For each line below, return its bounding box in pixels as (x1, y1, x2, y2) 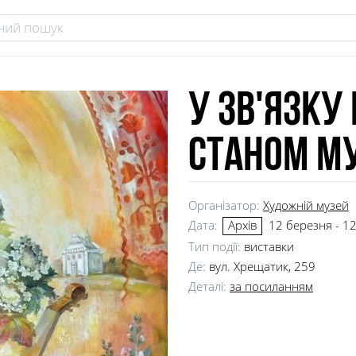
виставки (244, 238, 294, 255)
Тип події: (188, 238, 244, 255)
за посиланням (230, 278, 313, 295)
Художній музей (263, 197, 349, 213)
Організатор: (188, 197, 263, 213)
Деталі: (188, 278, 230, 295)
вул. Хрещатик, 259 (209, 258, 315, 275)
